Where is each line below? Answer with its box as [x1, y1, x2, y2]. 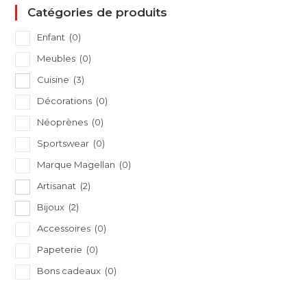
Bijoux [37, 201, 67, 212]
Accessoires [37, 222, 93, 234]
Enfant [37, 31, 68, 42]
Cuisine [37, 73, 72, 85]
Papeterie [37, 243, 85, 255]
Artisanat [37, 180, 79, 191]
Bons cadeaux [37, 265, 103, 276]
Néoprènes [37, 116, 90, 127]
